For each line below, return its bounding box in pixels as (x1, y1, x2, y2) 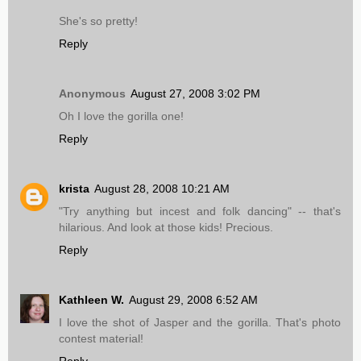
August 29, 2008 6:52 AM (129, 293, 258, 307)
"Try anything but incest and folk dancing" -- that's (59, 205, 341, 218)
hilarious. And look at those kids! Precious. (59, 221, 273, 234)
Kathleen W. (59, 293, 124, 307)
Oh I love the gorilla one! (59, 110, 184, 123)
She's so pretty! (59, 15, 138, 28)
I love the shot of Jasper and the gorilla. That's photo (59, 316, 341, 330)
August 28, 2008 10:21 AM (94, 182, 230, 196)
